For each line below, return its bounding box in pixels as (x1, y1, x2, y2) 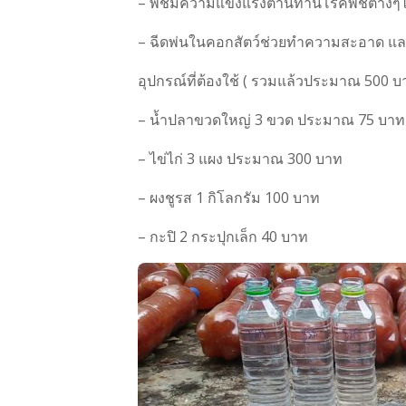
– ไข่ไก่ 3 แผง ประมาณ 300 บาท (138, 148, 343, 169)
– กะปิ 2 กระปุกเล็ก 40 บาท (138, 226, 308, 246)
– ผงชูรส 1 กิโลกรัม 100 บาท (138, 187, 320, 208)
